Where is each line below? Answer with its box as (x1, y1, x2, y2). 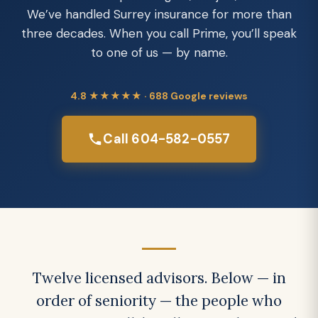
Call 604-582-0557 (103, 131, 231, 148)
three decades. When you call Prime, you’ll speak (21, 26, 297, 41)
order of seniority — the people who (36, 291, 282, 310)
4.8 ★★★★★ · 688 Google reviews (70, 89, 248, 102)
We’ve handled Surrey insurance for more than (26, 6, 292, 22)
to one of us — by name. (90, 45, 228, 60)
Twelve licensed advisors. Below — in (32, 268, 286, 287)
